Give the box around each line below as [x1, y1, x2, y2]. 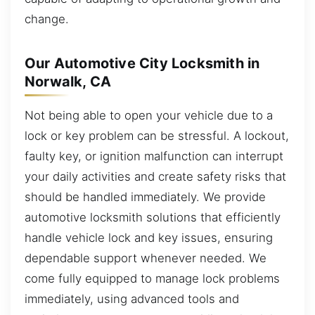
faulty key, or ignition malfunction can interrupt [25, 148, 283, 163]
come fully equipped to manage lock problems [25, 271, 280, 285]
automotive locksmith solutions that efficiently [25, 210, 281, 224]
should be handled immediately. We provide [25, 189, 266, 204]
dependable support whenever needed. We [25, 250, 266, 265]
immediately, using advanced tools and [25, 291, 239, 306]
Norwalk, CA [25, 72, 112, 90]
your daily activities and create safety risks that [25, 169, 286, 184]
